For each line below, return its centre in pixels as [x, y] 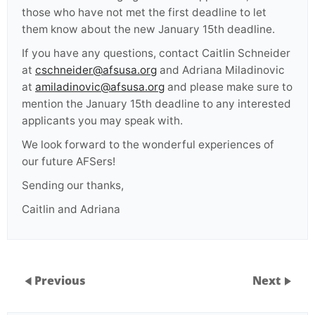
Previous [60, 280]
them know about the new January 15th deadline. [148, 29]
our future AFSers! [69, 161]
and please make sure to [229, 87]
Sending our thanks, [73, 185]
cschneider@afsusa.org [96, 70]
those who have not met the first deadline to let [144, 12]
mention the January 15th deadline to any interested [156, 104]
